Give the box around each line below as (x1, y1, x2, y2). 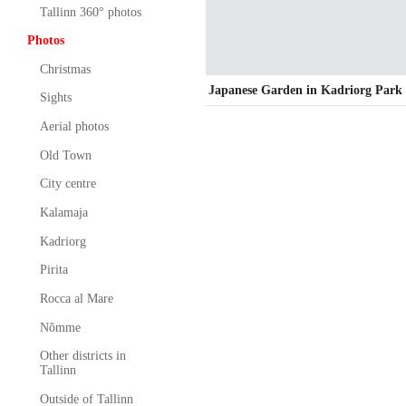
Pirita (39, 263, 68, 277)
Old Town (39, 148, 92, 162)
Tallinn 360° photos (39, 5, 141, 19)
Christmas (39, 62, 91, 76)
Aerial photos (39, 120, 109, 134)
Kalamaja (39, 206, 88, 220)
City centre (39, 177, 96, 191)
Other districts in (39, 349, 126, 363)
